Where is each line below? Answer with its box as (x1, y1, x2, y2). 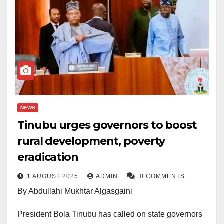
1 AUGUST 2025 (27, 173, 80, 180)
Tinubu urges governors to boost (17, 118, 197, 132)
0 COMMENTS (140, 173, 185, 180)
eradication (17, 150, 78, 164)
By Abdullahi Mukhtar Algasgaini (17, 187, 132, 196)
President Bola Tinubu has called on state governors (17, 210, 202, 219)
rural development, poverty (17, 134, 165, 148)
